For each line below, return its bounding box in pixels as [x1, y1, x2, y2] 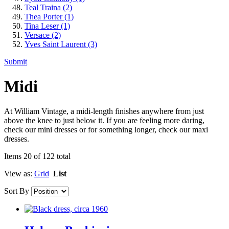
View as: [4, 169, 32, 178]
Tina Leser [25, 21, 61, 30]
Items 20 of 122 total [4, 152, 71, 161]
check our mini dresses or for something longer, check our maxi [4, 125, 208, 134]
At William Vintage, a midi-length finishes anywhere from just [4, 107, 204, 116]
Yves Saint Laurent [25, 39, 88, 49]
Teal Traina [25, 3, 63, 12]
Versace [25, 30, 52, 39]
